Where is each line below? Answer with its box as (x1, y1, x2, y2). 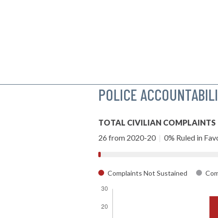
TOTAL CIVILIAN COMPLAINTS (98, 117, 216, 127)
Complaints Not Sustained (106, 168, 189, 177)
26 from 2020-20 (98, 132, 157, 142)
